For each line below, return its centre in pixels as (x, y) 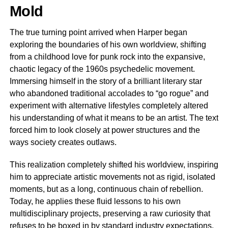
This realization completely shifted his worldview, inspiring (114, 164)
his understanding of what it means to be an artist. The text (114, 118)
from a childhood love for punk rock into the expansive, (107, 56)
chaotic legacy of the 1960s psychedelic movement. (102, 69)
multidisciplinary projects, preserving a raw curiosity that (110, 213)
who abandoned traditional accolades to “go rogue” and (109, 93)
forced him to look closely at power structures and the (105, 130)
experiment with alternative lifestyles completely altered (109, 105)
